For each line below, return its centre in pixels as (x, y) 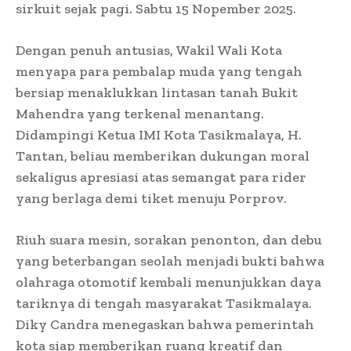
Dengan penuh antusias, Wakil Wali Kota (149, 50)
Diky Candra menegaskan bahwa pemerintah (165, 324)
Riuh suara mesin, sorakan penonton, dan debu (169, 239)
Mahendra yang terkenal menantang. (140, 113)
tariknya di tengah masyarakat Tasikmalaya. (164, 303)
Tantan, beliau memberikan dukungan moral (163, 156)
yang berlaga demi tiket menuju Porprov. (151, 198)
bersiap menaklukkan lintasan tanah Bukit (157, 92)
